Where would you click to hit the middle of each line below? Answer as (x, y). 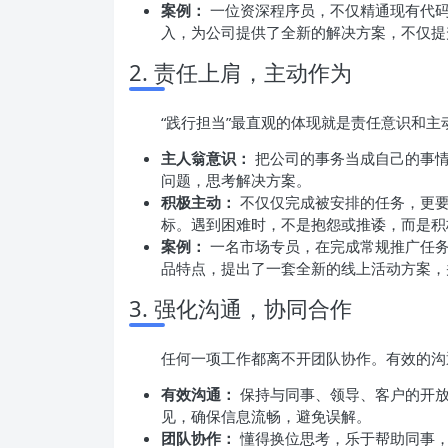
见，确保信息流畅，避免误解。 (266, 416)
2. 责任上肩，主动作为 (240, 72)
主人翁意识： (206, 158)
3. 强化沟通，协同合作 (240, 308)
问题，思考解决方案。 (236, 180)
